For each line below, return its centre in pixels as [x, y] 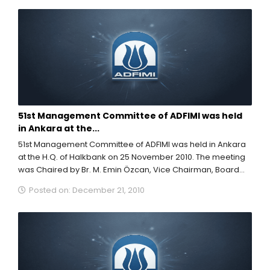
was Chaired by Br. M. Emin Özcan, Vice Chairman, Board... [131, 170]
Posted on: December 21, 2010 [86, 190]
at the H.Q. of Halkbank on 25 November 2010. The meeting [132, 157]
